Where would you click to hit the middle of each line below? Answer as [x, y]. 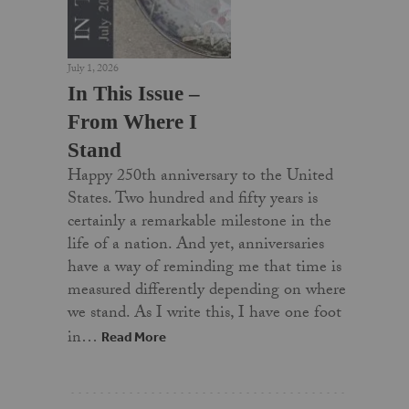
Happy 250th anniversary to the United [200, 177]
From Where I [132, 121]
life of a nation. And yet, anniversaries [195, 246]
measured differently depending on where [206, 291]
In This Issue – [133, 93]
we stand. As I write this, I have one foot [204, 314]
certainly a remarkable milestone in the [199, 223]
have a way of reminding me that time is [204, 268]
